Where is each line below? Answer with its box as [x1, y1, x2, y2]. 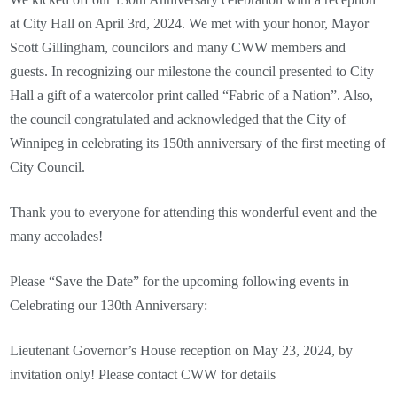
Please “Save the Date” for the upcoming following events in [10, 274, 350, 289]
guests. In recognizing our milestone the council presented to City [10, 64, 375, 79]
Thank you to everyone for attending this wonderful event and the [10, 205, 378, 220]
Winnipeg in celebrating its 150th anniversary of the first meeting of [10, 136, 386, 151]
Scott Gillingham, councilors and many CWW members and [10, 40, 346, 55]
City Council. [10, 160, 86, 175]
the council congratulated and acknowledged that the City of [10, 112, 346, 127]
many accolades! [10, 229, 104, 244]
